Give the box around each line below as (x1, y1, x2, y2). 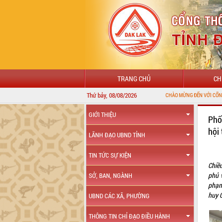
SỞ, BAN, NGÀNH (89, 171, 133, 179)
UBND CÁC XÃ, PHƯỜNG (89, 192, 150, 200)
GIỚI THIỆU (89, 111, 116, 118)
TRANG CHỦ (117, 74, 151, 83)
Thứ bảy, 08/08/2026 (87, 91, 137, 100)
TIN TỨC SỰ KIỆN (89, 151, 132, 159)
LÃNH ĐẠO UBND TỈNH (89, 131, 146, 139)
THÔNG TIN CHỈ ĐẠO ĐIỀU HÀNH (89, 212, 170, 220)
